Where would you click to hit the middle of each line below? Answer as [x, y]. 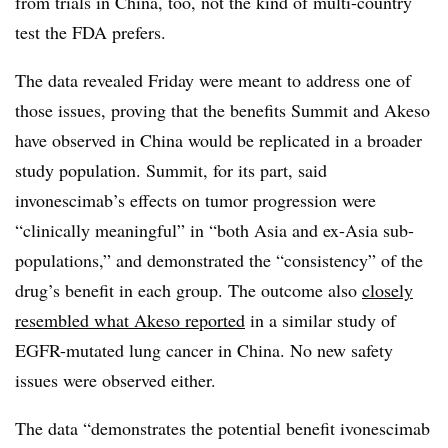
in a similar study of [320, 319]
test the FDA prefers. [90, 31]
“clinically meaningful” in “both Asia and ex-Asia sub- [214, 229]
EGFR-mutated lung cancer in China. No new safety [204, 349]
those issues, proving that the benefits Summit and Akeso [222, 109]
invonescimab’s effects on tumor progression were [195, 199]
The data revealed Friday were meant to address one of [213, 79]
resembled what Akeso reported [130, 319]
